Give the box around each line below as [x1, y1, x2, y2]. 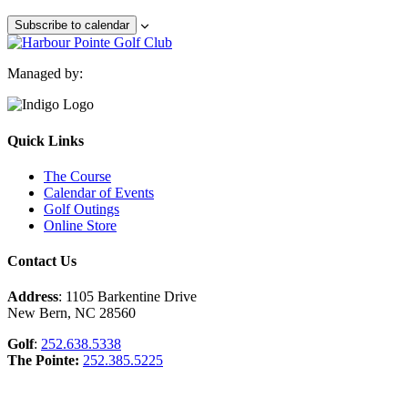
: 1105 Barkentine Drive [58, 289, 197, 305]
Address [7, 289, 58, 305]
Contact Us [7, 253, 76, 270]
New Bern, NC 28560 [7, 305, 136, 321]
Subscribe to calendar [15, 18, 129, 33]
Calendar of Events [44, 184, 154, 200]
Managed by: [7, 66, 83, 82]
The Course [44, 168, 111, 184]
